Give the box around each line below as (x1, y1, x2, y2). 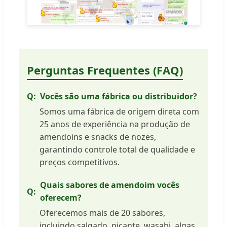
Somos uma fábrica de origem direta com (40, 106, 199, 118)
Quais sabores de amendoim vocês (40, 179, 179, 191)
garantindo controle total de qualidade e (40, 144, 195, 156)
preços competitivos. (40, 157, 120, 168)
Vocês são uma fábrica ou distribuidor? (40, 91, 197, 102)
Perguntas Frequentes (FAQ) (27, 62, 183, 78)
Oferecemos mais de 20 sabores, (40, 207, 165, 219)
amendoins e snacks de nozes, (40, 131, 156, 143)
